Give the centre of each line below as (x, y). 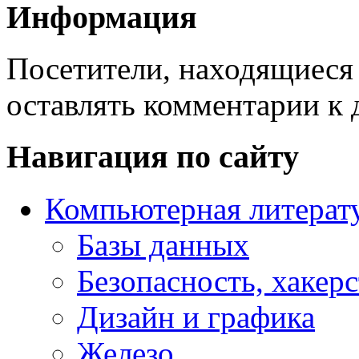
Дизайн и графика (196, 317)
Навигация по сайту (153, 156)
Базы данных (163, 244)
